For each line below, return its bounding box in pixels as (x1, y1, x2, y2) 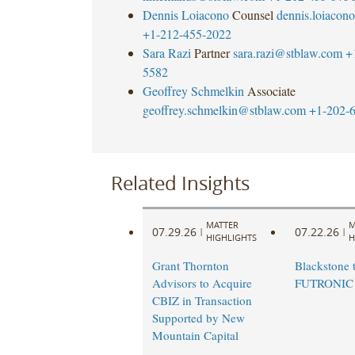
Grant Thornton (151, 258, 229, 274)
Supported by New (151, 310, 245, 326)
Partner (193, 44, 230, 61)
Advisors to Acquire (151, 275, 252, 292)
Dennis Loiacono (142, 6, 229, 23)
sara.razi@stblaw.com (232, 44, 342, 61)
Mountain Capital (151, 327, 239, 344)
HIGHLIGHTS (205, 231, 257, 244)
